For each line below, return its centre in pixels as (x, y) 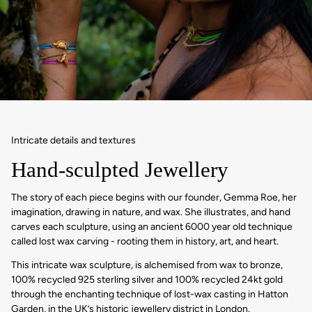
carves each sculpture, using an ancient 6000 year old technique (152, 226)
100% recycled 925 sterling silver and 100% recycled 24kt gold (147, 280)
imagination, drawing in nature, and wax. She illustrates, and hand (151, 212)
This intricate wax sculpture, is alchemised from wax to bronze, (147, 265)
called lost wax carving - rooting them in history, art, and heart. (146, 241)
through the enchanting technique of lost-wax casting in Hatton (150, 295)
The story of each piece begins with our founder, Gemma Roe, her (154, 197)
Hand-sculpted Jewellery (120, 170)
